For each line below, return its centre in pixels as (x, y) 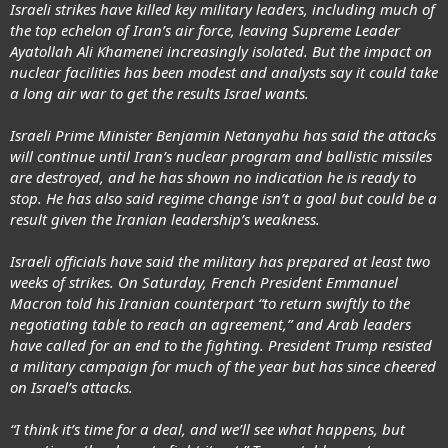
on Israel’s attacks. (71, 387)
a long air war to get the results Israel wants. (159, 93)
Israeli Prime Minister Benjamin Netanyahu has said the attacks (223, 135)
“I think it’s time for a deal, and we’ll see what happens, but (207, 429)
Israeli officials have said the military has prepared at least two (220, 261)
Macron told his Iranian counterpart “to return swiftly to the (210, 303)
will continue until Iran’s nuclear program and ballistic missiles (221, 156)
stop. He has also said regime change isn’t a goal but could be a (223, 198)
